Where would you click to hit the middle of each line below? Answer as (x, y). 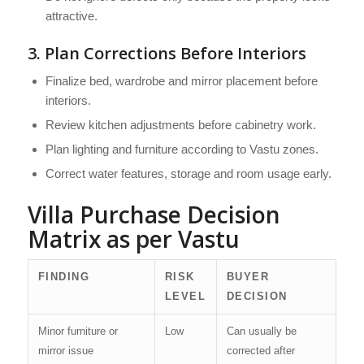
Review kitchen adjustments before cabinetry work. (180, 125)
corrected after (260, 351)
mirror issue (65, 351)
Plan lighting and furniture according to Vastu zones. (182, 149)
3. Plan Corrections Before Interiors (167, 54)
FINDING (64, 277)
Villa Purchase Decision (154, 215)
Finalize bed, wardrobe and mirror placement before (181, 81)
